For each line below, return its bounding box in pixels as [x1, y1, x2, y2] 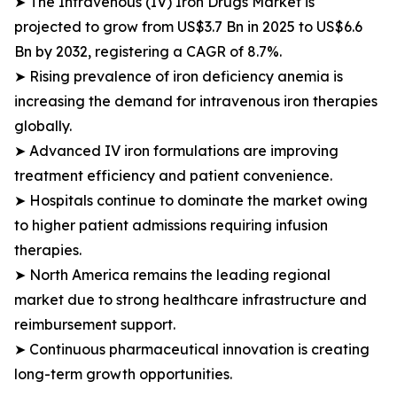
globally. [14, 117, 72, 135]
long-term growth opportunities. [14, 365, 232, 383]
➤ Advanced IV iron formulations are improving [14, 142, 339, 160]
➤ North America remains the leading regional [14, 266, 331, 284]
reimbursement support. [14, 315, 175, 333]
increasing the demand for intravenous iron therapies [14, 92, 378, 110]
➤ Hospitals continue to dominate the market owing [14, 191, 368, 209]
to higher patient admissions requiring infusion [14, 216, 328, 234]
